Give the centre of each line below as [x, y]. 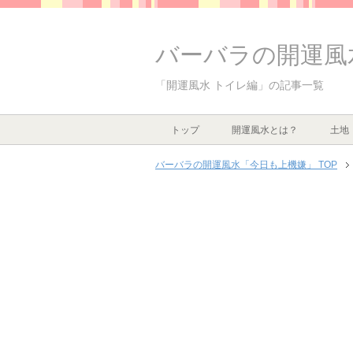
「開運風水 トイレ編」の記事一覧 [240, 85]
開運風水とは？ [265, 130]
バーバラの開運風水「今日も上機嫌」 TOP [246, 165]
